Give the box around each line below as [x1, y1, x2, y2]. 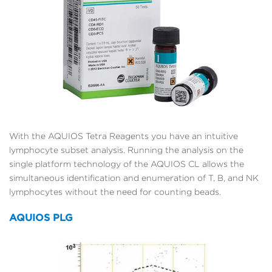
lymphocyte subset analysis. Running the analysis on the [9, 145, 243, 155]
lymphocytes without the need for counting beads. [9, 187, 221, 197]
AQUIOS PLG [9, 212, 73, 224]
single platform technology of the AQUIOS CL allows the [9, 159, 244, 169]
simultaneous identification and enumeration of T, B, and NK [9, 173, 259, 183]
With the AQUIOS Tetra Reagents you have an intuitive [9, 131, 238, 141]
